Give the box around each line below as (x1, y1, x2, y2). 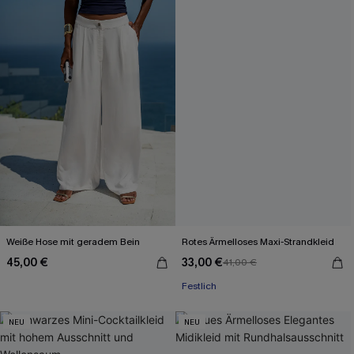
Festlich (182, 280, 217, 292)
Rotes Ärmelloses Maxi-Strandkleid (182, 235, 334, 248)
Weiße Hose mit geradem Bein (6, 235, 140, 248)
